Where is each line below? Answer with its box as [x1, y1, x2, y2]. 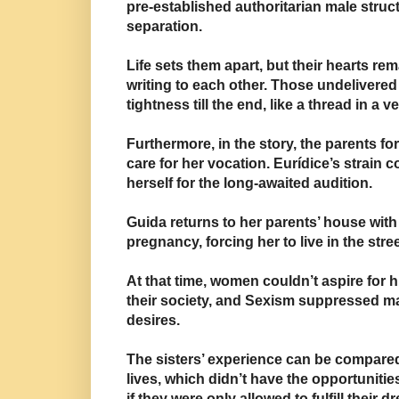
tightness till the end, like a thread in [126, 96, 368, 112]
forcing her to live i [206, 233, 330, 249]
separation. [126, 18, 202, 34]
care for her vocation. [126, 155, 273, 171]
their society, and [126, 292, 245, 308]
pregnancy [126, 233, 199, 249]
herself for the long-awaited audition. [126, 175, 376, 191]
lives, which [126, 370, 205, 387]
